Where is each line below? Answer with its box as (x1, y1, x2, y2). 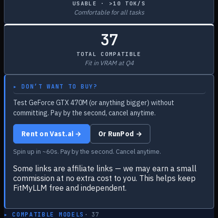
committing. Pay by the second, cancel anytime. (13, 109, 156, 117)
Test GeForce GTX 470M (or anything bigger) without (13, 98, 174, 107)
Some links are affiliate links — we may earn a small (13, 163, 197, 173)
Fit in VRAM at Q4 (84, 59, 134, 67)
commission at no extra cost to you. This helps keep (13, 173, 196, 183)
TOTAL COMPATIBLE (76, 51, 142, 57)
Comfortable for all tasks (74, 8, 144, 17)
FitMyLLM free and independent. (13, 183, 127, 193)
